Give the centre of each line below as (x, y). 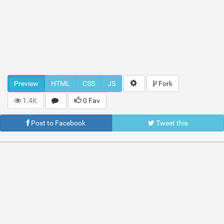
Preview (26, 83)
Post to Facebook (57, 123)
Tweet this (171, 123)
